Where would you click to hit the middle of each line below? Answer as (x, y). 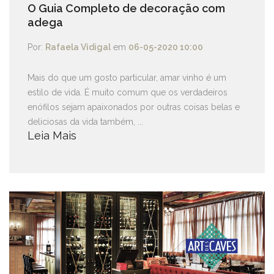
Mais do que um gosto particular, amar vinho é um (127, 78)
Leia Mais (52, 135)
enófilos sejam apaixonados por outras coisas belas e (134, 107)
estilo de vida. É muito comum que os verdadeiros (128, 92)
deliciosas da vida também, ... (85, 122)
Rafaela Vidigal (78, 47)
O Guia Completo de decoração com (126, 8)
